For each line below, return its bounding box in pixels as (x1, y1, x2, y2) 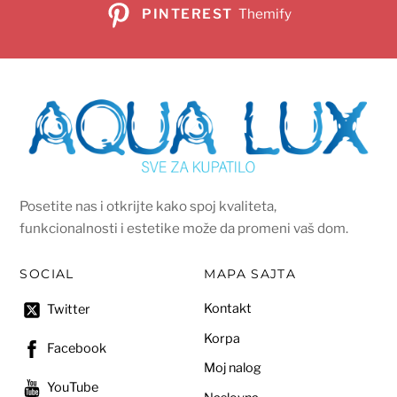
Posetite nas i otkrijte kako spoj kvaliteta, (19, 198, 277, 215)
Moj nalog (204, 360, 262, 377)
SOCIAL (19, 266, 74, 281)
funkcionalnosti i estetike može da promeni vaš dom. (19, 220, 349, 237)
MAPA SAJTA (204, 266, 297, 281)
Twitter (44, 300, 91, 317)
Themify (238, 5, 292, 23)
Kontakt (204, 300, 253, 316)
